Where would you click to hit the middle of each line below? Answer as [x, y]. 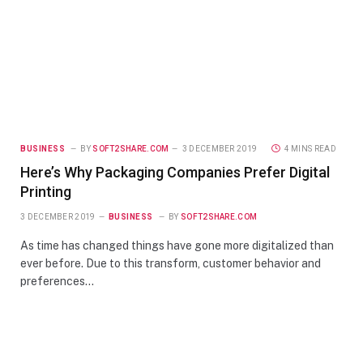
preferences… [57, 281]
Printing [46, 191]
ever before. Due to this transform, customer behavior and [171, 263]
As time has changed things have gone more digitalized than [177, 245]
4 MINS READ [310, 148]
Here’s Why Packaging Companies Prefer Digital [175, 172]
